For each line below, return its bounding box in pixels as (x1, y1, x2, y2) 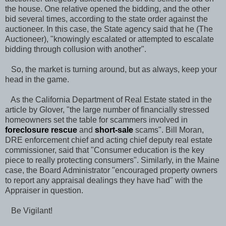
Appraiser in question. (5, 186, 83, 195)
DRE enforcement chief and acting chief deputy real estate (5, 135, 212, 144)
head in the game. (5, 75, 69, 84)
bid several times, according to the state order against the (5, 14, 208, 23)
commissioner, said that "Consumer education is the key (5, 145, 204, 154)
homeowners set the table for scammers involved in (5, 115, 188, 124)
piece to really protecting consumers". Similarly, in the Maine (5, 155, 219, 164)
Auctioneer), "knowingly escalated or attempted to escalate (5, 34, 214, 43)
